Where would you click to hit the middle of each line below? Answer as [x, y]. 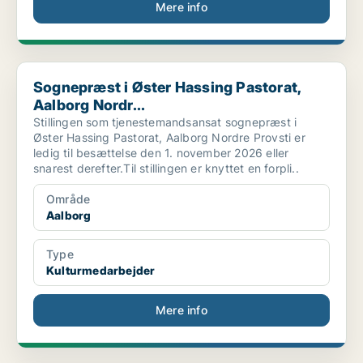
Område [68, 199]
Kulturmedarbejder [101, 271]
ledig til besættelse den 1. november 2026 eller [161, 153]
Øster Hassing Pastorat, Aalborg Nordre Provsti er [169, 138]
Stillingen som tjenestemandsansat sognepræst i [165, 122]
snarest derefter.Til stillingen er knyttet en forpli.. [166, 169]
